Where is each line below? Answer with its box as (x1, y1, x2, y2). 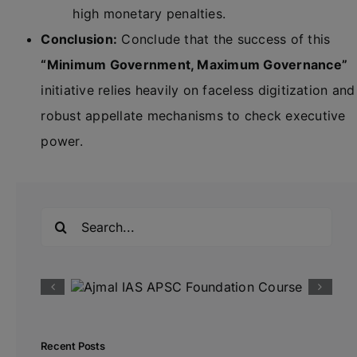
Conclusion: (41, 31, 118, 47)
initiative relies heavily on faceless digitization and (41, 82, 355, 98)
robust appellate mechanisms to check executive (41, 108, 346, 124)
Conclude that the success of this (117, 31, 331, 47)
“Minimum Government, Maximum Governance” (41, 57, 348, 73)
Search (40, 209, 83, 226)
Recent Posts (41, 339, 105, 353)
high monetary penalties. (73, 6, 226, 22)
